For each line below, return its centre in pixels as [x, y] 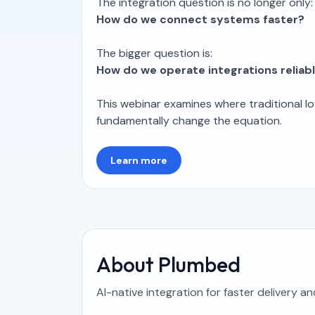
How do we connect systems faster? [200, 19]
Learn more [139, 160]
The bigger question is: [154, 53]
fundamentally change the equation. [189, 121]
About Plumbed [168, 264]
